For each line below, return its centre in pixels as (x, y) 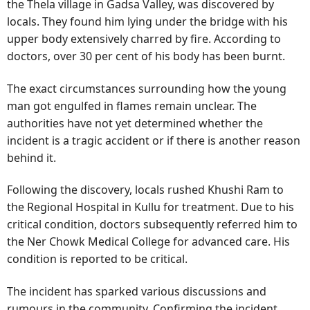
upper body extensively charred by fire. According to (144, 39)
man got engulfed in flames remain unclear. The (132, 106)
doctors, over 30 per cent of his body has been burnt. (146, 56)
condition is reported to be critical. (97, 259)
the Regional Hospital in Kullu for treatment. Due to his (151, 207)
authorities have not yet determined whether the (135, 123)
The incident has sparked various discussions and (137, 291)
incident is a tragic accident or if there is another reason (154, 140)
